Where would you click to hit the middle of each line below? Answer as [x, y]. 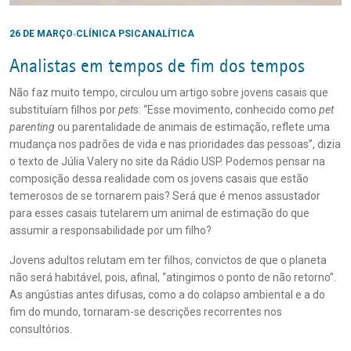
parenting [32, 127]
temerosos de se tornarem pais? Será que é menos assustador [165, 196]
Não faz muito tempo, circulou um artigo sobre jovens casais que [169, 92]
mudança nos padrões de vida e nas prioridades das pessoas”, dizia [175, 144]
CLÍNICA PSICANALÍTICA [135, 34]
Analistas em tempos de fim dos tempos [159, 66]
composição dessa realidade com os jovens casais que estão [159, 179]
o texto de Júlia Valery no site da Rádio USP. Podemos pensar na [167, 161]
